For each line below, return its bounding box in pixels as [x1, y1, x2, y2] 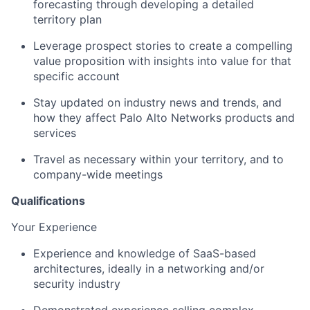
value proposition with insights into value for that [33, 53, 291, 68]
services [33, 125, 76, 140]
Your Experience [11, 219, 97, 234]
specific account [33, 69, 120, 83]
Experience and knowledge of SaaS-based [33, 246, 256, 260]
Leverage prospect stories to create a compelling [33, 38, 293, 53]
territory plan [33, 12, 102, 26]
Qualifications [11, 193, 85, 208]
